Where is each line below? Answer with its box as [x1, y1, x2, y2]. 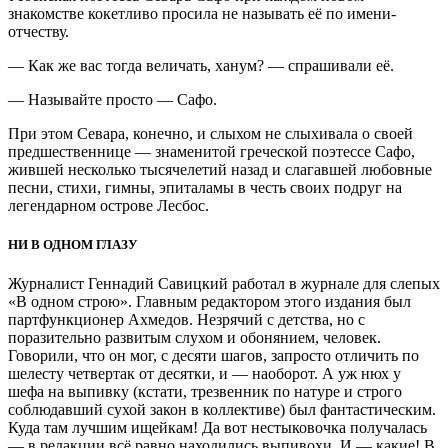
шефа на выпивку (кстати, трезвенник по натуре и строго [8, 383, 402, 401]
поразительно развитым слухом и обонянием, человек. [8, 329, 381, 347]
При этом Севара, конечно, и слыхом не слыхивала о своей [8, 124, 413, 142]
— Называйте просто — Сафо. [8, 90, 217, 108]
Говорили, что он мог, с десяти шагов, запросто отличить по [8, 347, 419, 365]
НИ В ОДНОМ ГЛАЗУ [8, 236, 138, 252]
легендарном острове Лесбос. [8, 196, 209, 214]
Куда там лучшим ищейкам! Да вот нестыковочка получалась [8, 419, 427, 437]
